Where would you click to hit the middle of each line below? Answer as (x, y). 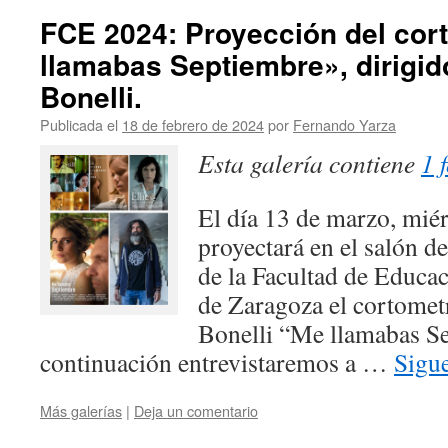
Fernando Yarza (344, 124)
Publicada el (79, 124)
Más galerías (81, 410)
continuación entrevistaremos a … (217, 362)
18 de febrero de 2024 (193, 124)
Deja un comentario (196, 410)
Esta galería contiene (309, 163)
